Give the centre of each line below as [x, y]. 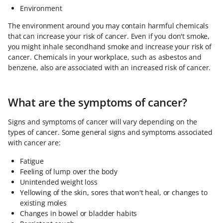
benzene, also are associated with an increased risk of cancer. [110, 67]
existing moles [44, 203]
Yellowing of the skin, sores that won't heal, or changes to [114, 192]
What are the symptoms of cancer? [98, 102]
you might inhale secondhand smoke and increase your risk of [110, 47]
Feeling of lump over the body [69, 171]
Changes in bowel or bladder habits [79, 213]
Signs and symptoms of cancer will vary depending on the [103, 122]
